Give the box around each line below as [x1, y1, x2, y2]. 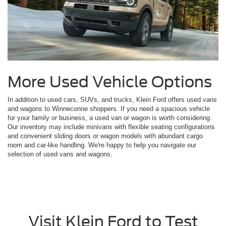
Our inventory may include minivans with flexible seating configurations [8, 123, 215, 131]
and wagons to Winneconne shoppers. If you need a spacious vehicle [8, 104, 210, 112]
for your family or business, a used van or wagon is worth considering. [8, 114, 212, 122]
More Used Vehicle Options [8, 72, 212, 91]
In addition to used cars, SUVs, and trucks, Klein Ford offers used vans [8, 95, 217, 103]
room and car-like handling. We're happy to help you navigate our [8, 141, 196, 149]
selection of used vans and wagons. [8, 150, 112, 158]
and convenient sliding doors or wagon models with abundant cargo [8, 132, 203, 140]
